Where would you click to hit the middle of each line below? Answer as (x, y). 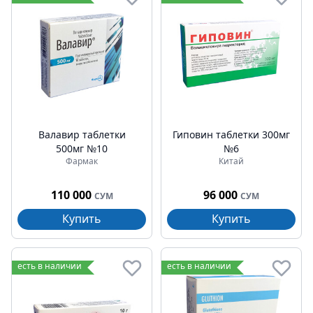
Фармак (82, 161)
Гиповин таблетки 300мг (231, 134)
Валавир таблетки (82, 134)
